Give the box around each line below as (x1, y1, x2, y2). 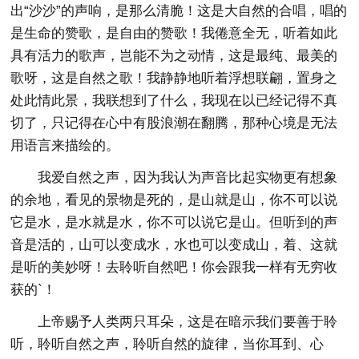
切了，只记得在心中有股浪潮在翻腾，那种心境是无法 (10, 115, 338, 131)
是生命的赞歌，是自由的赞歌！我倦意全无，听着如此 (10, 25, 338, 41)
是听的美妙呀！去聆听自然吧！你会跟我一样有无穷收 (10, 259, 338, 275)
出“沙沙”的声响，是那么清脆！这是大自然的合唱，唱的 (10, 2, 348, 18)
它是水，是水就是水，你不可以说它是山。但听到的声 (10, 214, 338, 230)
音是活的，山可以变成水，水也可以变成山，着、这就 (10, 236, 338, 252)
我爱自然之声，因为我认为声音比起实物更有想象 (38, 169, 338, 185)
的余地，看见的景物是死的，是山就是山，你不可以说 (10, 192, 338, 208)
